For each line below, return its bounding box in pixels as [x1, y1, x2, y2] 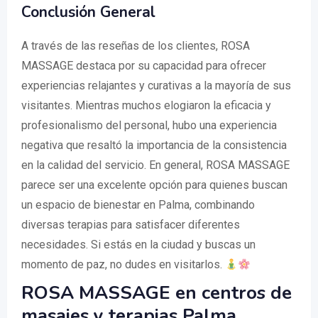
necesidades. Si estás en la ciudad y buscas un [21, 238, 256, 252]
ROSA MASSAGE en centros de [21, 280, 292, 306]
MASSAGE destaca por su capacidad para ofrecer [21, 59, 266, 73]
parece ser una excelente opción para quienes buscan [21, 178, 287, 192]
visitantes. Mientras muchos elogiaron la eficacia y [21, 99, 271, 113]
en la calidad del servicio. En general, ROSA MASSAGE [21, 158, 290, 172]
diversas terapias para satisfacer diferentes [21, 218, 240, 232]
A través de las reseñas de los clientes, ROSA [21, 39, 250, 53]
